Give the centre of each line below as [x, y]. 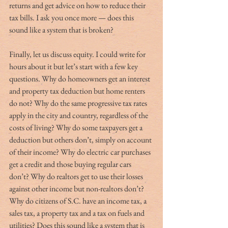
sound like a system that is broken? [61, 30]
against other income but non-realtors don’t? [77, 188]
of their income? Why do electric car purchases [81, 152]
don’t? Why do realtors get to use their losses [77, 176]
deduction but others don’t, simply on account [81, 139]
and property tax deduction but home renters [78, 91]
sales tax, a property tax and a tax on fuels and [78, 213]
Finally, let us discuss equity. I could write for [78, 54]
